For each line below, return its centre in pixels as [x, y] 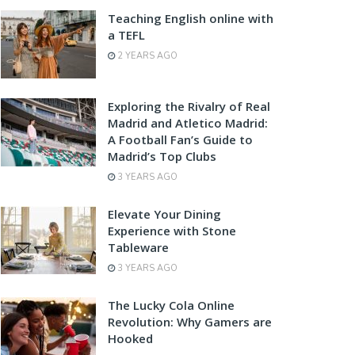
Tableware [138, 247]
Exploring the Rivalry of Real [189, 106]
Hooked [130, 338]
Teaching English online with [191, 18]
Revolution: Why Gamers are [190, 321]
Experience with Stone [172, 230]
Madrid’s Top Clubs [162, 156]
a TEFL [126, 35]
